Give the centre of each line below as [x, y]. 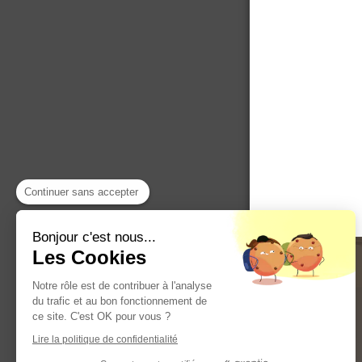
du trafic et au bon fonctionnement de [120, 301]
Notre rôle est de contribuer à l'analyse [122, 286]
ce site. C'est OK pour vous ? [101, 316]
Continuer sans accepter [81, 192]
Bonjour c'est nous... [94, 237]
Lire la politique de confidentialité [105, 339]
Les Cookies [89, 257]
